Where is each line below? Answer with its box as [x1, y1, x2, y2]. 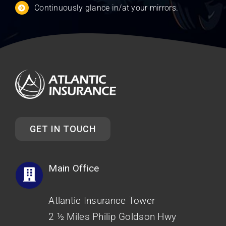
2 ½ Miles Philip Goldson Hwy [48, 210, 177, 222]
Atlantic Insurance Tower [48, 194, 155, 206]
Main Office [48, 162, 99, 174]
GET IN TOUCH [30, 123, 96, 134]
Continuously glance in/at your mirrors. [34, 3, 179, 13]
